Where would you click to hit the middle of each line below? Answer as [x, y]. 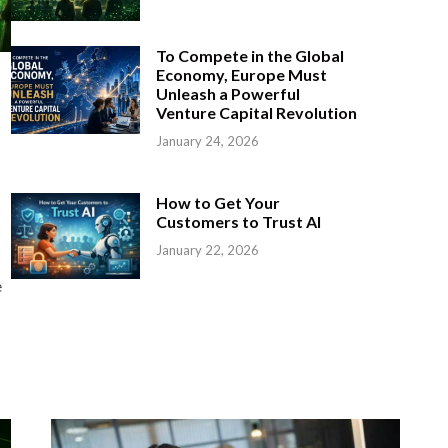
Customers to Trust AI [238, 221]
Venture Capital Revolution [256, 113]
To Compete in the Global [249, 56]
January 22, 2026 [207, 249]
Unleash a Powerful [227, 94]
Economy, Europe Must [241, 75]
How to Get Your [217, 202]
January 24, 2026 [207, 141]
